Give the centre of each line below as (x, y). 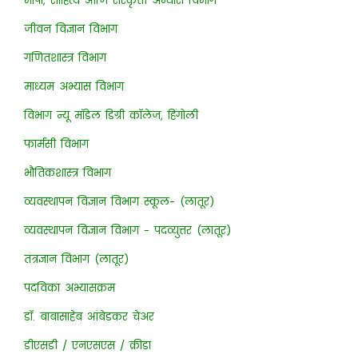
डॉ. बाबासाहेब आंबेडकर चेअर (89, 317)
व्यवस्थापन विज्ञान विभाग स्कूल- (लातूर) (119, 202)
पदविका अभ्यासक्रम (69, 288)
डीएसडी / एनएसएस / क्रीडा (87, 346)
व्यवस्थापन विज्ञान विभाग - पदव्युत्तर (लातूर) (127, 231)
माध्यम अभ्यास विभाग (74, 87)
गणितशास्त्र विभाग (65, 58)
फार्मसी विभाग (56, 144)
